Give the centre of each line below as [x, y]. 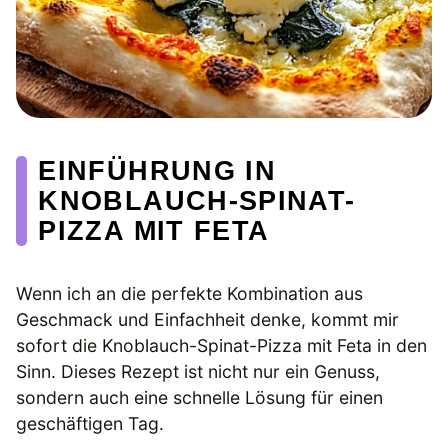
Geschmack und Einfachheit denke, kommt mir [207, 319]
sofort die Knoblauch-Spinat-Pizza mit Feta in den [221, 345]
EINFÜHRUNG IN [157, 170]
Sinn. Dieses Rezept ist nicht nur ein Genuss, [198, 371]
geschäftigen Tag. [90, 423]
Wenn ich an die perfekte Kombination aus [189, 293]
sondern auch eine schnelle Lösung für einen [199, 397]
